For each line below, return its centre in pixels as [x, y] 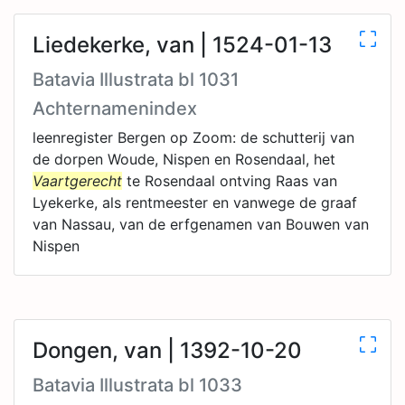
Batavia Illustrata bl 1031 [136, 80]
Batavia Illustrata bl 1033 [137, 385]
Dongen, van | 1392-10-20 [167, 350]
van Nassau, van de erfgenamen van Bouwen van [201, 224]
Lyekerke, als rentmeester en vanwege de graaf [195, 202]
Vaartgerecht [77, 181]
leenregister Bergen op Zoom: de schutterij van [193, 137]
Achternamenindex [115, 108]
